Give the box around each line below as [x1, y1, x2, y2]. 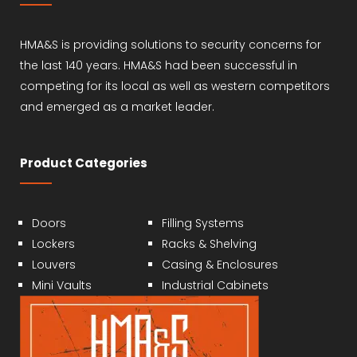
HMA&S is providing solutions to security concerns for [20, 36, 321, 53]
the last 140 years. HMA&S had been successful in [20, 57, 297, 73]
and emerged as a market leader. [20, 98, 214, 115]
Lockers [32, 235, 75, 252]
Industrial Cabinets [162, 277, 269, 293]
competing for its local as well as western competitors [20, 77, 330, 94]
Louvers [32, 256, 76, 273]
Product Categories [20, 154, 147, 171]
